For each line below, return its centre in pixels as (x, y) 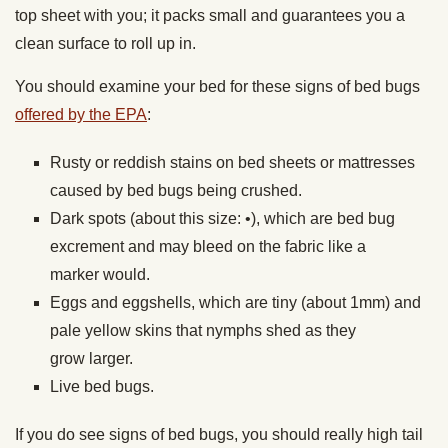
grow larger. (91, 359)
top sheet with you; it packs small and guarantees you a (210, 16)
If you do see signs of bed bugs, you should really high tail (219, 435)
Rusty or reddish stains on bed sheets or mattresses (232, 163)
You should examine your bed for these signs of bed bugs (217, 87)
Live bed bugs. (102, 387)
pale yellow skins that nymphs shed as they (203, 331)
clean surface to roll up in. (105, 44)
